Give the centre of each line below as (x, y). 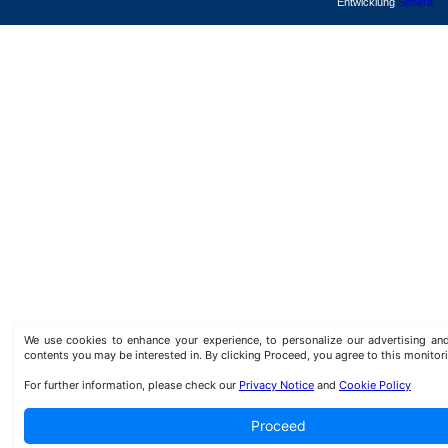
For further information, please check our (131, 385)
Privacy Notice (276, 385)
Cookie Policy (374, 385)
